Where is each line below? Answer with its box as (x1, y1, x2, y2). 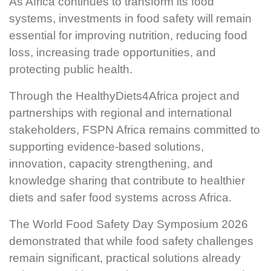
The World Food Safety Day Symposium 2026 (9, 217, 248, 230)
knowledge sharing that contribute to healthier (9, 174, 245, 187)
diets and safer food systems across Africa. (9, 191, 232, 204)
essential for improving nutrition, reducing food (9, 28, 247, 42)
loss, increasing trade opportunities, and (9, 45, 216, 59)
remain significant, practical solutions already (9, 251, 241, 264)
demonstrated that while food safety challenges (9, 234, 253, 247)
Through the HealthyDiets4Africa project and (9, 89, 240, 102)
